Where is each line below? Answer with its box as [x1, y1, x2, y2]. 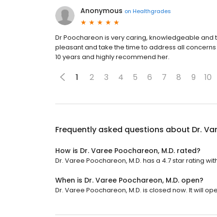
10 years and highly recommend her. [55, 52, 170, 62]
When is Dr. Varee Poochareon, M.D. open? [55, 175, 203, 185]
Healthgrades [133, 7, 171, 15]
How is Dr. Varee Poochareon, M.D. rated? [55, 146, 201, 155]
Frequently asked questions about [55, 124, 192, 135]
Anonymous [80, 6, 123, 15]
